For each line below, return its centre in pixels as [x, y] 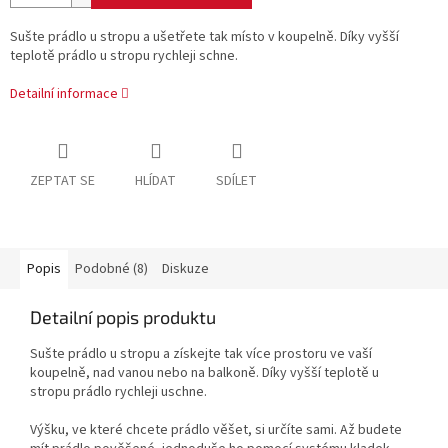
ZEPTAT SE [62, 181]
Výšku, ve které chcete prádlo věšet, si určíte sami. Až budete [216, 430]
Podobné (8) [111, 269]
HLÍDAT [155, 181]
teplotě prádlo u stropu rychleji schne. [124, 56]
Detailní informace [64, 94]
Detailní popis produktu [123, 317]
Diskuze [185, 269]
